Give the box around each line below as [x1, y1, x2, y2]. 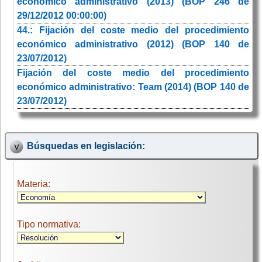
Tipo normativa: [17, 219, 81, 230]
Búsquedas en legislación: [26, 140, 145, 151]
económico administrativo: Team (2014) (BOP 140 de [17, 82, 249, 92]
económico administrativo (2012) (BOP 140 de [17, 39, 249, 50]
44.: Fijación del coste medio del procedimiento [17, 25, 249, 36]
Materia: [17, 179, 50, 189]
